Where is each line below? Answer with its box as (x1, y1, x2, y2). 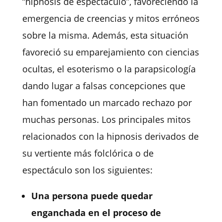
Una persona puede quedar (31, 189, 153, 202)
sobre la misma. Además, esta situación (22, 29, 188, 41)
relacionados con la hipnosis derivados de (22, 130, 199, 142)
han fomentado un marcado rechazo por (22, 96, 192, 109)
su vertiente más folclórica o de (22, 147, 154, 159)
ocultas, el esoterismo (22, 62, 116, 75)
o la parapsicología (116, 62, 196, 75)
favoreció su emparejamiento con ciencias (22, 46, 199, 58)
